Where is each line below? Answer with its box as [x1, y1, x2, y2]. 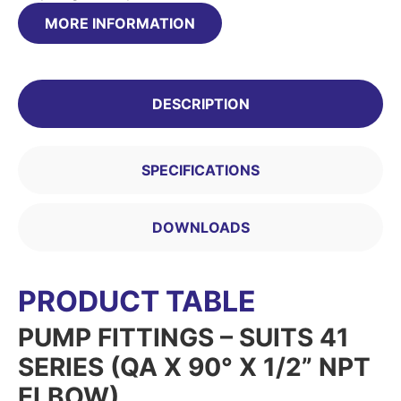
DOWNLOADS [151, 218, 250, 236]
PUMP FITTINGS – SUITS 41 [18, 321, 349, 353]
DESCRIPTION [151, 94, 250, 113]
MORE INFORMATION [45, 13, 195, 32]
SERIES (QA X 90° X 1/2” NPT [18, 351, 371, 382]
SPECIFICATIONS [141, 160, 260, 179]
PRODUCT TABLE [18, 283, 256, 319]
